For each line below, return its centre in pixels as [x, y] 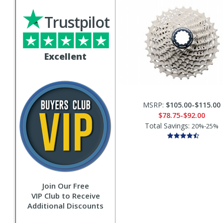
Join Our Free [65, 186]
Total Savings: [168, 126]
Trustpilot [77, 22]
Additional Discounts [65, 206]
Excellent [65, 56]
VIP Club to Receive [65, 196]
